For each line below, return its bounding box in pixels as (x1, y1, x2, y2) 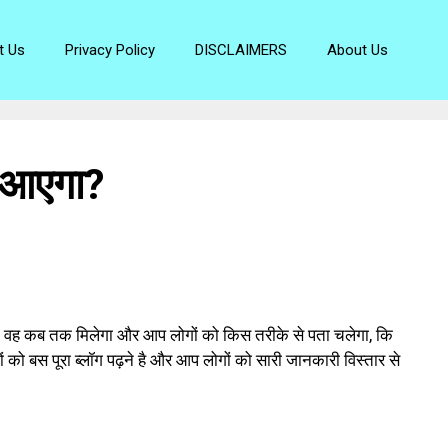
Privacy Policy (65, 41, 155, 59)
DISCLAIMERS (195, 41, 287, 59)
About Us (327, 41, 388, 59)
